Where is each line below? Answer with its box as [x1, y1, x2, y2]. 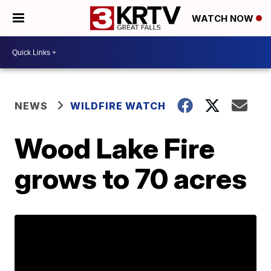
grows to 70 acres [15, 162, 247, 195]
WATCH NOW [192, 13, 256, 25]
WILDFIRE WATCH [70, 100, 166, 112]
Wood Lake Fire [15, 131, 215, 165]
